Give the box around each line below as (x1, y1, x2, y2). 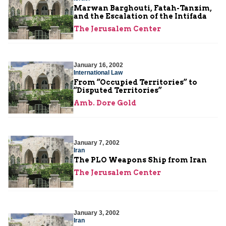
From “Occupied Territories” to (74, 78, 197, 86)
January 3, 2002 (74, 209, 120, 216)
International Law (74, 69, 123, 76)
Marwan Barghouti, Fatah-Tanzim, (74, 4, 212, 12)
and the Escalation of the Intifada (74, 12, 207, 20)
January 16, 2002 (74, 61, 123, 69)
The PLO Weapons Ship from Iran (74, 156, 207, 164)
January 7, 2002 (74, 139, 120, 147)
